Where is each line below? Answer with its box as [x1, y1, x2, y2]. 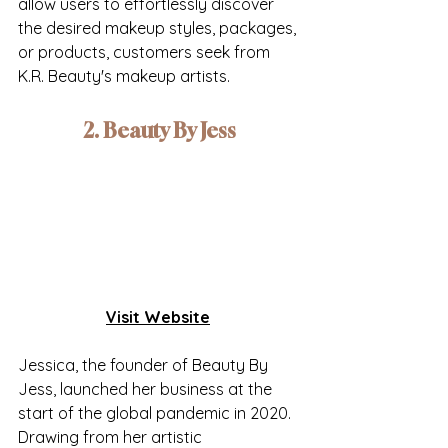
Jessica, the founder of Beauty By [18, 354, 272, 375]
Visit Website [106, 306, 210, 327]
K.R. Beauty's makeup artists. [18, 66, 230, 87]
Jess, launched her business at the [18, 378, 276, 399]
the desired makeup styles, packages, [18, 18, 300, 39]
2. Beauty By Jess [84, 118, 236, 144]
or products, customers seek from [18, 42, 274, 63]
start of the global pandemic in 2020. [18, 402, 295, 423]
